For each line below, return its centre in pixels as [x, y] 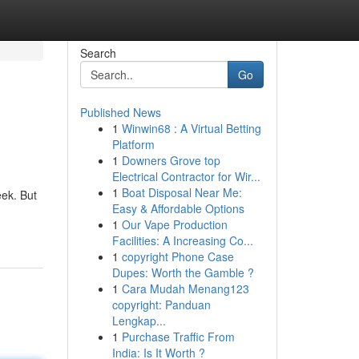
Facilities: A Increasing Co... [182, 240]
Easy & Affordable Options [178, 208]
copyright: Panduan [161, 305]
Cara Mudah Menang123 [185, 288]
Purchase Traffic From [178, 337]
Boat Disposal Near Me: [182, 192]
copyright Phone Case [177, 256]
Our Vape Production [174, 224]
